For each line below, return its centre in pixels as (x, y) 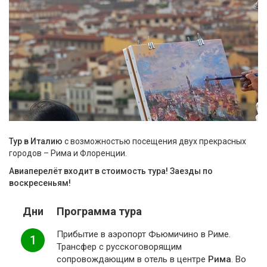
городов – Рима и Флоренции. (68, 153)
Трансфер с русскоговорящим (119, 247)
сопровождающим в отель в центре (132, 259)
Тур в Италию (36, 141)
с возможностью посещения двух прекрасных (154, 141)
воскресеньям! (40, 183)
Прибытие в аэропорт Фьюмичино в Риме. (144, 234)
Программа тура (99, 211)
